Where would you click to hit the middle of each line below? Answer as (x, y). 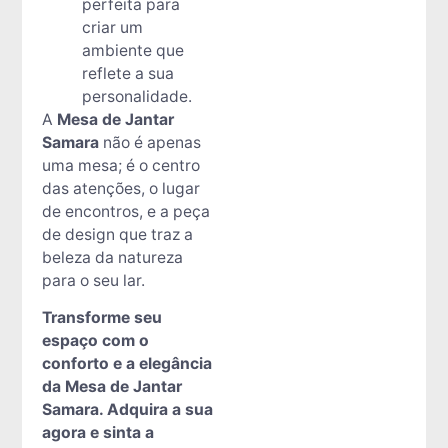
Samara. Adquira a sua (127, 409)
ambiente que (132, 50)
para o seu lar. (93, 280)
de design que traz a (117, 234)
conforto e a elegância (126, 363)
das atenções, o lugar (120, 188)
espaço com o (95, 340)
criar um (112, 27)
